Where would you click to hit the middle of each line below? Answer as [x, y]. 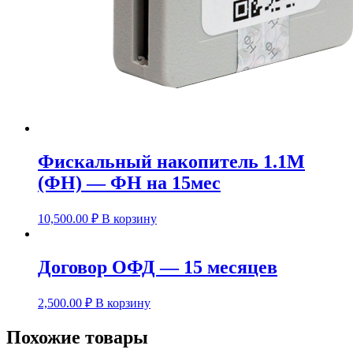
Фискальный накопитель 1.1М [171, 162]
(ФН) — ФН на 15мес [129, 183]
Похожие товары [77, 337]
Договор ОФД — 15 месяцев [158, 268]
